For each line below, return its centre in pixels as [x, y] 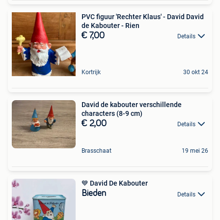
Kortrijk [91, 72]
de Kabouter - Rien [110, 25]
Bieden [94, 194]
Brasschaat [96, 151]
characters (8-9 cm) [112, 113]
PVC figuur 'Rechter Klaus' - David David [143, 16]
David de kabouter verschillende [132, 104]
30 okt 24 [196, 72]
